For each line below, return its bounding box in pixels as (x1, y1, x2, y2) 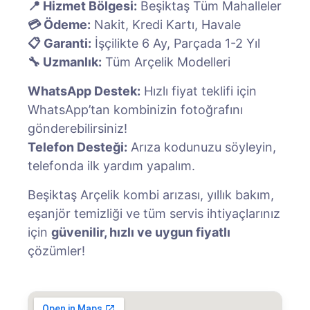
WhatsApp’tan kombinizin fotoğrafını (28, 102, 243, 117)
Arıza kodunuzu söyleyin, (127, 140, 276, 154)
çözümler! (28, 244, 85, 258)
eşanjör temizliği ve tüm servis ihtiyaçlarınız (28, 206, 280, 221)
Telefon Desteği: (28, 140, 127, 154)
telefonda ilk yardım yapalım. (28, 158, 195, 173)
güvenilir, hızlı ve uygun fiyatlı (51, 225, 230, 239)
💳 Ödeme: (28, 17, 91, 32)
